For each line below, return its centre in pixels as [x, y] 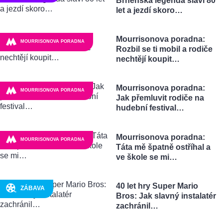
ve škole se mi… [146, 157]
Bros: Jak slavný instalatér [166, 196]
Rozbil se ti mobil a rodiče [164, 49]
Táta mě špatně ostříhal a [163, 147]
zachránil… [137, 206]
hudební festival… [150, 108]
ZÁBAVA [32, 188]
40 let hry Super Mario [157, 186]
